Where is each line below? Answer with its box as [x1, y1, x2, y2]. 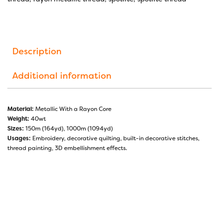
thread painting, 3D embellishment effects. [7, 144, 127, 152]
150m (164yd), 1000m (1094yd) [24, 124, 113, 132]
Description [12, 45, 62, 57]
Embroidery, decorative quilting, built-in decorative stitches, [31, 134, 199, 142]
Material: [7, 105, 34, 113]
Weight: [7, 114, 29, 123]
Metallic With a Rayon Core [34, 105, 111, 113]
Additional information [12, 69, 111, 82]
